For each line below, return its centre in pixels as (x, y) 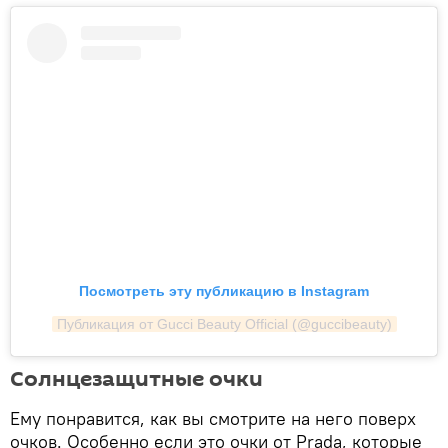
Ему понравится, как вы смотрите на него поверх (213, 419)
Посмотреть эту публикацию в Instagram (224, 291)
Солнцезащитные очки (136, 379)
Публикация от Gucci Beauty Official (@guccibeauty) (224, 324)
